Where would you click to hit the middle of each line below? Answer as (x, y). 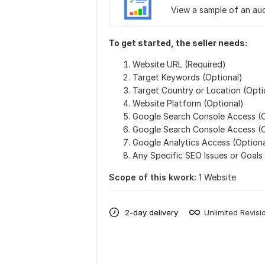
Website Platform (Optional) (188, 103)
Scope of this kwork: (153, 177)
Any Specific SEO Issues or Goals (198, 155)
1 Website (217, 177)
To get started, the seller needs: (178, 43)
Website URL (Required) (179, 64)
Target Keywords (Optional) (188, 77)
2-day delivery (151, 212)
